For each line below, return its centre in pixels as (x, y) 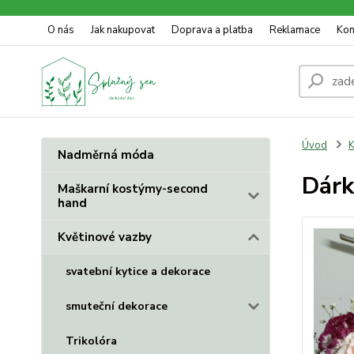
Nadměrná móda (106, 155)
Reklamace (295, 30)
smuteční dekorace (117, 306)
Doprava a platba (212, 30)
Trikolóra (91, 341)
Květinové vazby (105, 237)
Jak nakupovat (123, 30)
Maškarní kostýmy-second (133, 189)
